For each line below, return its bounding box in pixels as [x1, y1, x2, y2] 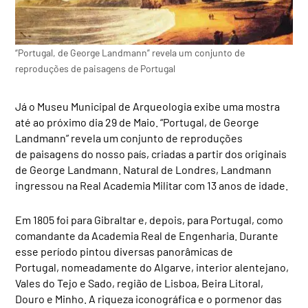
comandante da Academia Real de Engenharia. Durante [15, 228, 279, 242]
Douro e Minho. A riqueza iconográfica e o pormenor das [15, 291, 283, 305]
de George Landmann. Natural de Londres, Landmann [15, 162, 272, 176]
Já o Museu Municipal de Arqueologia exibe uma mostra [15, 99, 280, 113]
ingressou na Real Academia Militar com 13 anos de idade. [15, 178, 289, 192]
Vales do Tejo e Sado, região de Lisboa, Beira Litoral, [15, 276, 264, 289]
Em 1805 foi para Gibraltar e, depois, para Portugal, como [15, 212, 284, 226]
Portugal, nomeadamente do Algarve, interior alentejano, [15, 260, 289, 274]
